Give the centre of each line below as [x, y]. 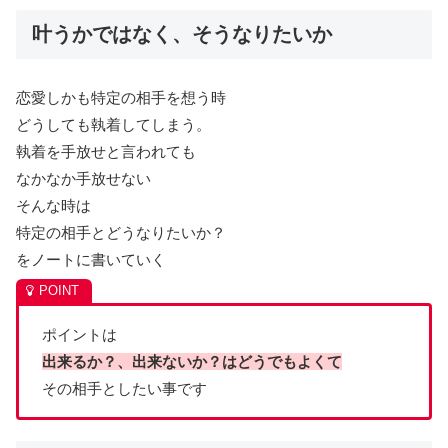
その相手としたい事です [124, 389]
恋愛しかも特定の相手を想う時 [121, 98]
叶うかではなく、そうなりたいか [182, 34]
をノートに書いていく [91, 260]
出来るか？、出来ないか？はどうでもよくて [191, 362]
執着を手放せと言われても [106, 152]
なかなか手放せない [83, 179]
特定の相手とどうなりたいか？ [121, 233]
